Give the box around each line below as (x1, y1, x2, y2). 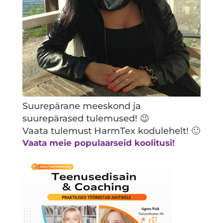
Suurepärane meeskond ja (22, 101, 141, 112)
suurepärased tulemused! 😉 (22, 113, 149, 124)
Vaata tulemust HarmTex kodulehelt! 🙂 (22, 125, 200, 137)
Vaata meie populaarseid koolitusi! (22, 138, 175, 148)
